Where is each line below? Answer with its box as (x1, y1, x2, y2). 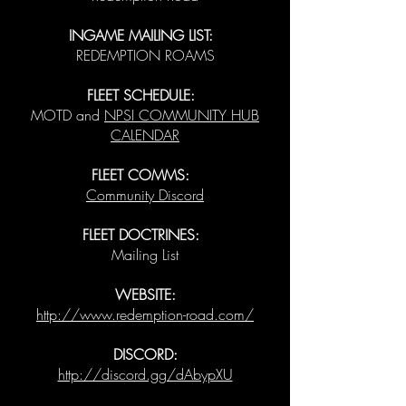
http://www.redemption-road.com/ (36, 304, 254, 324)
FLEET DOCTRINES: (82, 225, 204, 245)
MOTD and (31, 105, 104, 125)
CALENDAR (111, 125, 179, 145)
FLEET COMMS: (92, 165, 194, 185)
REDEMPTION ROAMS (75, 45, 215, 65)
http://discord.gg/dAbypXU (57, 364, 233, 384)
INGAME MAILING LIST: (68, 25, 217, 45)
